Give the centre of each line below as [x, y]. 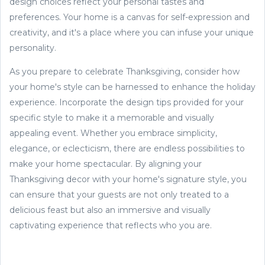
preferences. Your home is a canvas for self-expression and [130, 17]
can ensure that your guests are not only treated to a [119, 194]
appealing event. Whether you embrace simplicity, [113, 133]
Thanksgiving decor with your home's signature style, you [128, 179]
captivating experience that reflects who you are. [111, 225]
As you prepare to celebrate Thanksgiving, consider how [125, 71]
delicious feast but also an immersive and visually [110, 210]
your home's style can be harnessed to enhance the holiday [132, 87]
